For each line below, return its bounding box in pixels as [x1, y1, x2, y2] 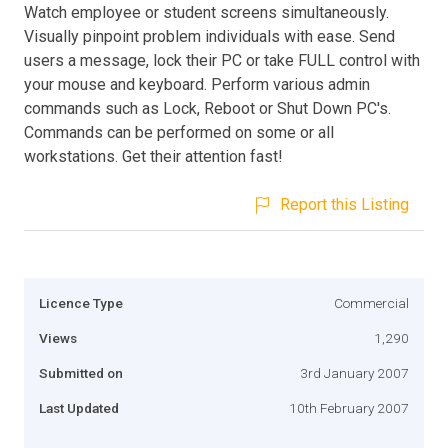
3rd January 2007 [300, 364, 409, 381]
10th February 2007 [289, 399, 409, 416]
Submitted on [39, 364, 123, 381]
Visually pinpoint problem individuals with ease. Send [24, 26, 395, 46]
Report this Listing [280, 194, 409, 214]
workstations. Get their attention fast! [24, 146, 283, 166]
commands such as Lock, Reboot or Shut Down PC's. [24, 98, 391, 118]
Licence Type [39, 294, 123, 311]
